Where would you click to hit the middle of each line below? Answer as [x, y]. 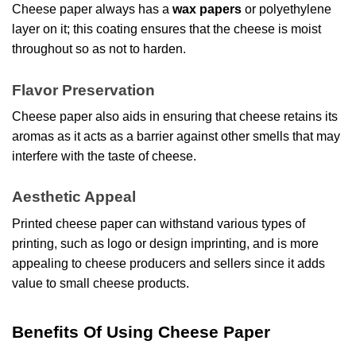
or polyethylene [286, 10]
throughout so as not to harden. [99, 49]
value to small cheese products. [101, 283]
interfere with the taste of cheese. [104, 157]
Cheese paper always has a [92, 10]
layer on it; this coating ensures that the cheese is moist [166, 29]
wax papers [207, 10]
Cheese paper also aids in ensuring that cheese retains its [175, 117]
